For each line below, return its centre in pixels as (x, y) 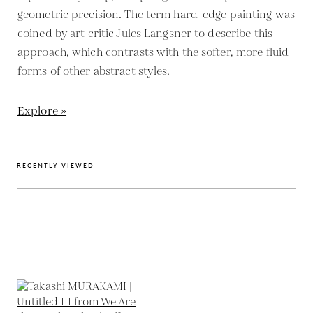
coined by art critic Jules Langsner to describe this (145, 34)
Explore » (42, 111)
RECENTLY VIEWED (56, 165)
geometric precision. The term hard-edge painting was (156, 15)
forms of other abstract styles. (94, 71)
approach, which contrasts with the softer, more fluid (153, 52)
